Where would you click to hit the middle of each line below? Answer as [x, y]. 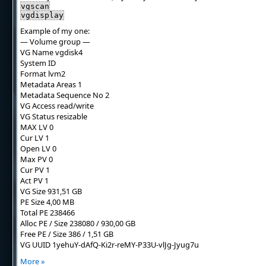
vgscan [35, 6]
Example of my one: [55, 31]
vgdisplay [42, 15]
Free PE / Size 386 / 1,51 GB [66, 234]
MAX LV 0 [37, 127]
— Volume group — [55, 42]
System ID [38, 63]
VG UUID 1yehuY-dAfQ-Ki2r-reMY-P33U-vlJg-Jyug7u [109, 245]
